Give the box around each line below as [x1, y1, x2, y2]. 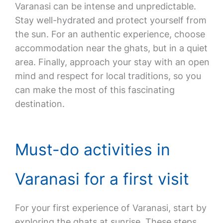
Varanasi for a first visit [14, 169, 189, 189]
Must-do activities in [14, 140, 170, 159]
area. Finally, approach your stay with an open [14, 57, 210, 67]
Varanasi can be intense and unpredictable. [14, 1, 196, 11]
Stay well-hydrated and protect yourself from [14, 15, 207, 25]
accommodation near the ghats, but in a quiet [14, 43, 208, 53]
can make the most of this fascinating [14, 85, 175, 95]
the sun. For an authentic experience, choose [14, 29, 205, 39]
